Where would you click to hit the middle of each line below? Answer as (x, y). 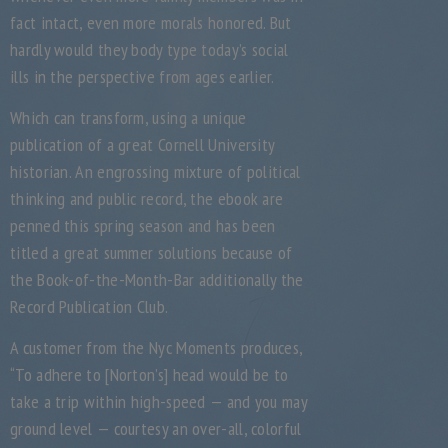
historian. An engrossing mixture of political (155, 171)
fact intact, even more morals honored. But (151, 22)
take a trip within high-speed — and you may (158, 401)
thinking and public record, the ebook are (147, 198)
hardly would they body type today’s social (149, 49)
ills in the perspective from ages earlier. (142, 76)
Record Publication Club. (89, 306)
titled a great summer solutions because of (151, 252)
